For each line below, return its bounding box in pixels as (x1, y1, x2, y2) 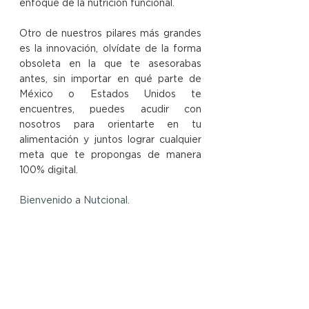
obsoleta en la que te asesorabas (19, 59, 201, 70)
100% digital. (19, 166, 78, 176)
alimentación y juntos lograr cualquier (19, 135, 201, 146)
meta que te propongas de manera (19, 150, 201, 161)
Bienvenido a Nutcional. (19, 196, 130, 206)
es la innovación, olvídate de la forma (19, 44, 201, 54)
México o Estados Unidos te (19, 90, 201, 100)
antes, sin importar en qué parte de (19, 74, 201, 85)
